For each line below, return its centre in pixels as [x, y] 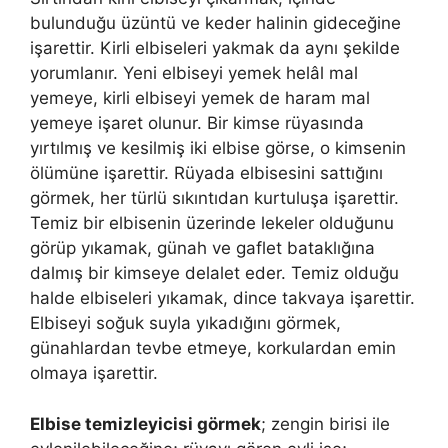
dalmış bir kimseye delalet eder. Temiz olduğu [214, 273]
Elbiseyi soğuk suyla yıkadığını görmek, [185, 323]
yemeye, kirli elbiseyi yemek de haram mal [200, 98]
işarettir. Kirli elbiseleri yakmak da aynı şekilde [215, 48]
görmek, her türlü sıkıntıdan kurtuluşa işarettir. [214, 198]
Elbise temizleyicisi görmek [145, 423]
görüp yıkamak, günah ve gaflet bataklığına [202, 248]
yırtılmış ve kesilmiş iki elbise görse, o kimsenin [218, 148]
